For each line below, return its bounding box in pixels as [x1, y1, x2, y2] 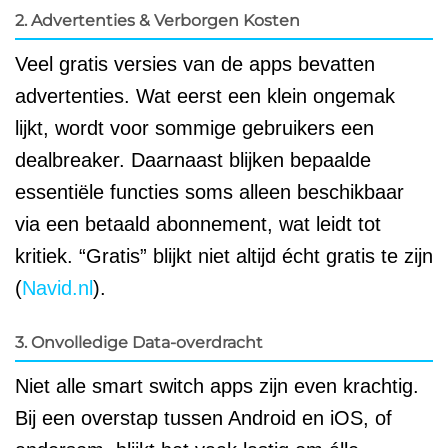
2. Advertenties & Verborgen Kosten [15, 10, 300, 30]
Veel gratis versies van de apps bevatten [15, 52, 375, 75]
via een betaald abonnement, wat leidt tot [15, 212, 381, 235]
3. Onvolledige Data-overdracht [15, 332, 263, 352]
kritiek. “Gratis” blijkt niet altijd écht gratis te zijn [15, 244, 433, 267]
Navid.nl [22, 276, 93, 299]
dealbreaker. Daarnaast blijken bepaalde [15, 148, 371, 171]
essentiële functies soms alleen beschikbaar [15, 180, 404, 203]
